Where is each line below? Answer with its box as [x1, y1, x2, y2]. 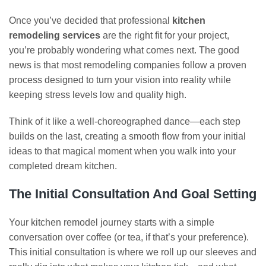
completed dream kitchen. [9, 160, 117, 171]
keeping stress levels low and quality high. [9, 89, 186, 100]
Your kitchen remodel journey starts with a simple [9, 217, 214, 227]
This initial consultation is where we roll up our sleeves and [9, 246, 256, 257]
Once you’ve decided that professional [9, 15, 172, 26]
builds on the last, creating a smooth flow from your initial [9, 131, 246, 141]
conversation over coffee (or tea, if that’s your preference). [9, 232, 249, 242]
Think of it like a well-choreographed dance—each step [9, 116, 240, 126]
